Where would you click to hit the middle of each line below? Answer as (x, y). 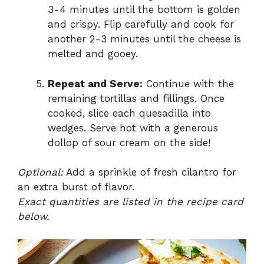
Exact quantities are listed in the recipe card (131, 202)
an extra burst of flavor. (76, 187)
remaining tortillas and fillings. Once (136, 98)
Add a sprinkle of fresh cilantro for (150, 172)
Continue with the (188, 83)
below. (34, 217)
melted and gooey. (93, 54)
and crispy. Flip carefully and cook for (141, 24)
